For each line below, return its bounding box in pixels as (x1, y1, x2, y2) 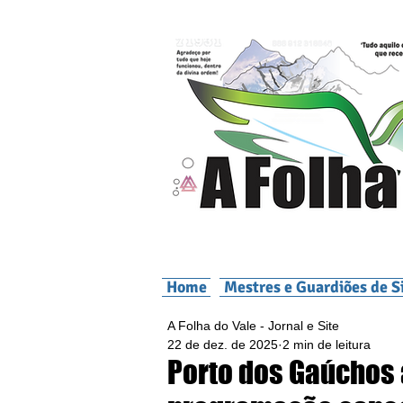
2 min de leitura (282, 337, 371, 352)
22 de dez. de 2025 (167, 337, 278, 352)
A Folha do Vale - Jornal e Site (167, 318, 339, 333)
